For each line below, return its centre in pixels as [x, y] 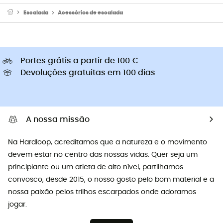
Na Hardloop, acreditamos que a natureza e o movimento [108, 142]
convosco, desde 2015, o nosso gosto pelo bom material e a [111, 179]
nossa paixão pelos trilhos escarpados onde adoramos [102, 192]
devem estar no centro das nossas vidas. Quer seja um [103, 155]
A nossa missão [58, 119]
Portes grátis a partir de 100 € [79, 60]
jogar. [17, 204]
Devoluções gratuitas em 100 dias [88, 72]
